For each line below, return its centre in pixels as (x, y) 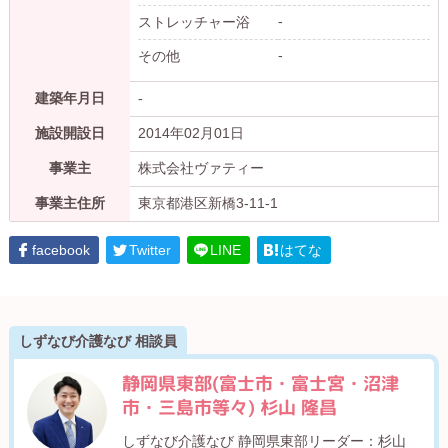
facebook (60, 249)
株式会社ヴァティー (200, 167)
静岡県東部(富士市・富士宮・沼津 (260, 383)
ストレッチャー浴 (193, 21)
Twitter (149, 249)
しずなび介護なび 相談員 (97, 340)
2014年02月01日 (190, 132)
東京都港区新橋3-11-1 (207, 202)
